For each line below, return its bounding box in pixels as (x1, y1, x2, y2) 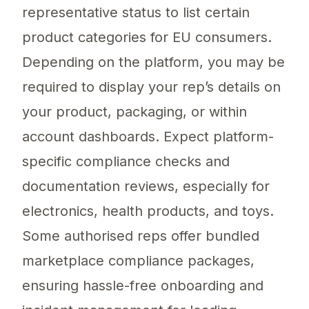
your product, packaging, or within (22, 103, 247, 121)
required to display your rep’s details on (22, 79, 281, 96)
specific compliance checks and (22, 153, 230, 170)
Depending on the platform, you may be (22, 54, 285, 71)
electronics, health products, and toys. (22, 203, 274, 220)
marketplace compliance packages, (22, 252, 255, 270)
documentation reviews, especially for (22, 178, 270, 195)
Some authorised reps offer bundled (22, 228, 259, 245)
